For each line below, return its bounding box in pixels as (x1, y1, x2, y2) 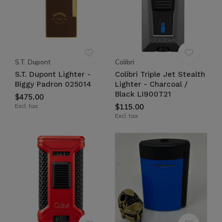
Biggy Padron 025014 (15, 80, 91, 89)
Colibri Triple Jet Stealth (114, 70, 205, 79)
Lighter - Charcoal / (114, 80, 188, 89)
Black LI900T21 (114, 90, 171, 99)
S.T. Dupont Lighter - (15, 70, 91, 79)
